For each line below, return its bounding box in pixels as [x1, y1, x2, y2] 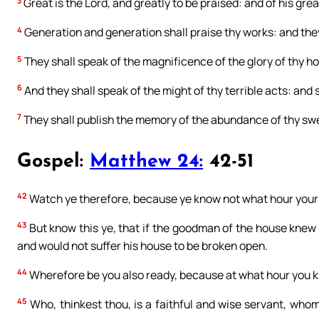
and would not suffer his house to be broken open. [17, 237, 268, 253]
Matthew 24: [90, 152, 203, 172]
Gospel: [17, 152, 90, 172]
